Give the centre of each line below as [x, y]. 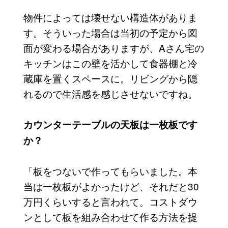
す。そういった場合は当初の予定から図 [110, 33]
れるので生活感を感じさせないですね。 [110, 94]
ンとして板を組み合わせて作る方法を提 [110, 217]
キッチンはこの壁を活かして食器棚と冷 [110, 63]
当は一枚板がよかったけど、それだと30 [111, 186]
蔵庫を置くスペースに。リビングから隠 [110, 78]
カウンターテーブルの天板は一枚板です [110, 125]
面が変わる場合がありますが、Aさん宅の [113, 48]
